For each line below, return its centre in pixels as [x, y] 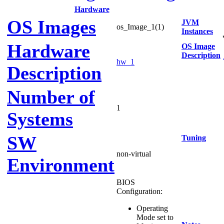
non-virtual [134, 154]
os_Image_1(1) [140, 27]
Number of [51, 97]
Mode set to [155, 217]
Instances [197, 31]
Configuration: [139, 191]
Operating [152, 208]
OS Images [51, 27]
